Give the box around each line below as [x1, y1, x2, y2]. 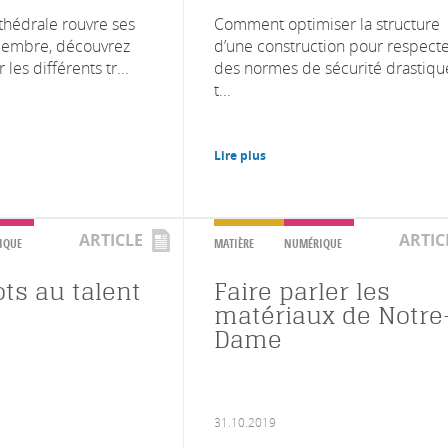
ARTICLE [79, 228, 143, 251]
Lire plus [214, 146, 266, 164]
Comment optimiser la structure [214, 12, 440, 35]
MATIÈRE [214, 234, 254, 252]
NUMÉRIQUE [284, 234, 342, 252]
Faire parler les [214, 276, 390, 306]
